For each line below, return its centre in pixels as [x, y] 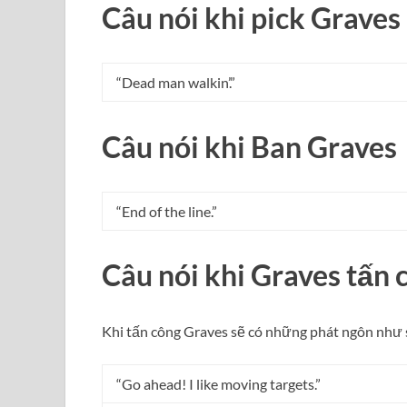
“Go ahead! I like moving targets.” [218, 384]
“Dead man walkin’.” [176, 82]
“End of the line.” [167, 211]
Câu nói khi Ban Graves [249, 146]
